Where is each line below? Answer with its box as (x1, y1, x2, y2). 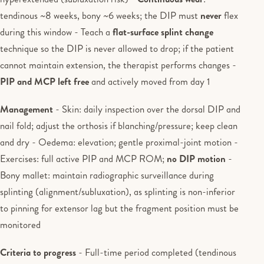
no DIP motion (167, 151, 226, 166)
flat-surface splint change (113, 25, 213, 39)
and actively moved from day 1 (89, 74, 210, 88)
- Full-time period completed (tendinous (76, 245, 236, 260)
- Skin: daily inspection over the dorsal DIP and (53, 102, 240, 117)
